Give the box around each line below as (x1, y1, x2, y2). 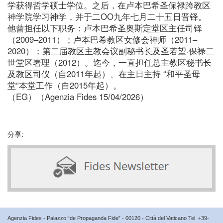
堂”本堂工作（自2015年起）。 (7, 79, 121, 91)
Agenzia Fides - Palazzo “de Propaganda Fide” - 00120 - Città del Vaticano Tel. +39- (7, 215, 209, 221)
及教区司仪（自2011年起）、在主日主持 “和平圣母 (7, 67, 200, 80)
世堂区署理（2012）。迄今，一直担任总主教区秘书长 (7, 56, 212, 68)
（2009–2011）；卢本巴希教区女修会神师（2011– (7, 33, 197, 45)
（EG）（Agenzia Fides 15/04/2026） (7, 90, 148, 103)
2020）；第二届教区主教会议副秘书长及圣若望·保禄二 (7, 44, 214, 57)
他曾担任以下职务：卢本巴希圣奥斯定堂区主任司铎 (7, 21, 202, 34)
